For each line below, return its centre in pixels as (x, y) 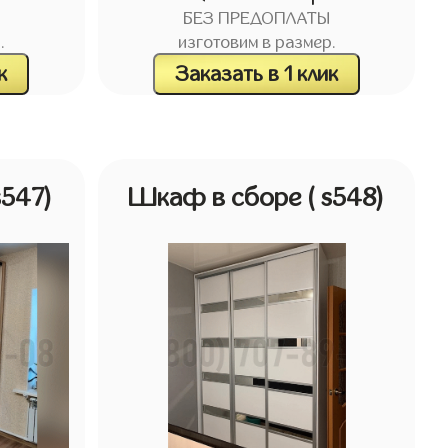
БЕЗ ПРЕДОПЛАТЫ (257, 19)
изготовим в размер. (256, 43)
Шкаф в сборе (217, 198)
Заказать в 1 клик (257, 73)
